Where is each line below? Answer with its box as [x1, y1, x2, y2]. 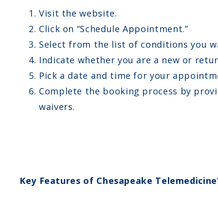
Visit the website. [39, 7, 117, 19]
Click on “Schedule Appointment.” [39, 22, 188, 35]
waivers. [39, 100, 75, 112]
